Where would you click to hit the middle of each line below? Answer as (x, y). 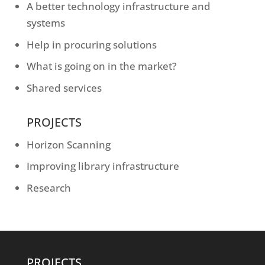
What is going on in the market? (101, 66)
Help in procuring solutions (91, 44)
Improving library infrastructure (103, 166)
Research (49, 188)
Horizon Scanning (68, 144)
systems (46, 23)
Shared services (64, 88)
